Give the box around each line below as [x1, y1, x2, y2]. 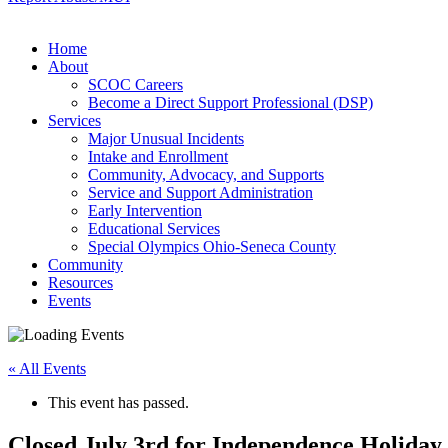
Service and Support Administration [88, 184, 313, 201]
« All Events [8, 360, 86, 377]
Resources [48, 274, 113, 291]
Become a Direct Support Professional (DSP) [88, 94, 373, 111]
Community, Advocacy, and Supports [88, 166, 324, 183]
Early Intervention [88, 202, 202, 219]
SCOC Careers [88, 76, 183, 93]
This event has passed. [48, 394, 189, 411]
